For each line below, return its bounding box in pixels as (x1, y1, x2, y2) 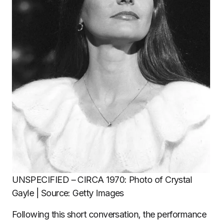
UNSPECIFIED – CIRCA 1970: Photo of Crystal (12, 174, 192, 185)
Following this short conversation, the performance (12, 209, 206, 220)
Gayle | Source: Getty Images (12, 188, 124, 199)
